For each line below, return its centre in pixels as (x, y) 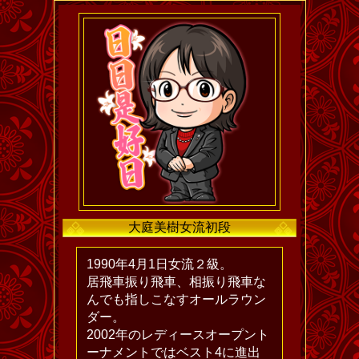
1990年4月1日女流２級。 (159, 264)
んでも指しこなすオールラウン (176, 300)
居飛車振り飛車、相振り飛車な (176, 282)
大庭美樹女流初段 (179, 228)
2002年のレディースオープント (178, 335)
